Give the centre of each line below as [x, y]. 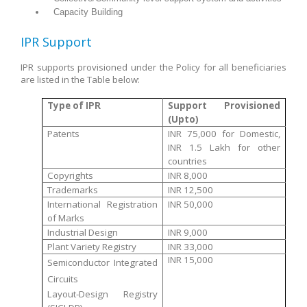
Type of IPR [74, 106]
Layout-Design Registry [102, 294]
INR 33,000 [190, 247]
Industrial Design [82, 232]
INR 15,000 [190, 260]
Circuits [62, 279]
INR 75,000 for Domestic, [224, 134]
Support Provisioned [224, 106]
